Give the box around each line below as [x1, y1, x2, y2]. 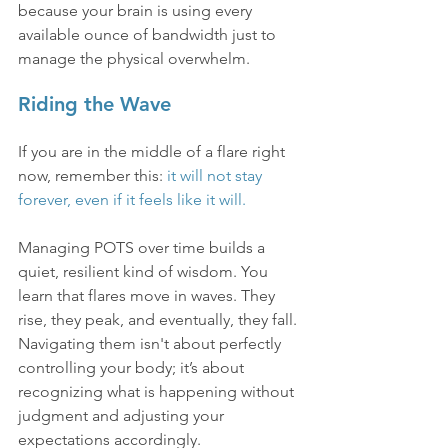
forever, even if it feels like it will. [18, 190, 246, 210]
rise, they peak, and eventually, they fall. [18, 310, 301, 330]
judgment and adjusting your [18, 406, 228, 426]
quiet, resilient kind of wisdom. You [18, 262, 272, 282]
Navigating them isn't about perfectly [18, 334, 285, 354]
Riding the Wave [18, 92, 171, 117]
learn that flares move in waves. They [18, 286, 279, 306]
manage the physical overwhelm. [18, 49, 250, 69]
